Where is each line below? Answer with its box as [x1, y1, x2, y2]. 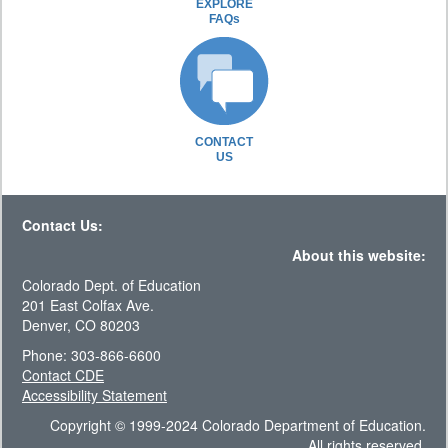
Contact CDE [22, 365, 104, 386]
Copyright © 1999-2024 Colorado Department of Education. [50, 415, 426, 436]
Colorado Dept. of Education [22, 275, 201, 296]
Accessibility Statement [22, 385, 167, 406]
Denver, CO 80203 [22, 315, 140, 336]
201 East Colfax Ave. [22, 295, 154, 316]
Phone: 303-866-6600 [22, 345, 161, 366]
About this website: [292, 245, 426, 266]
